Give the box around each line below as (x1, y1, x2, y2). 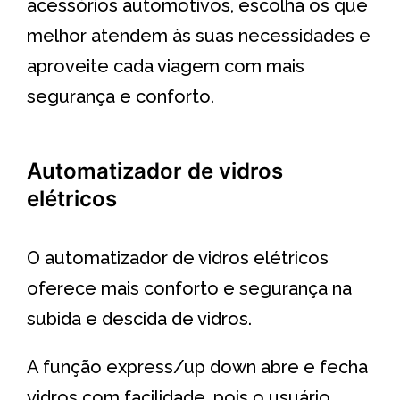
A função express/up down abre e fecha (27, 355, 368, 378)
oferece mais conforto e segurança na (27, 277, 352, 299)
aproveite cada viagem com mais (27, 54, 304, 77)
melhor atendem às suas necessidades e (27, 24, 371, 46)
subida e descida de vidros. (27, 307, 252, 329)
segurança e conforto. (27, 85, 214, 107)
